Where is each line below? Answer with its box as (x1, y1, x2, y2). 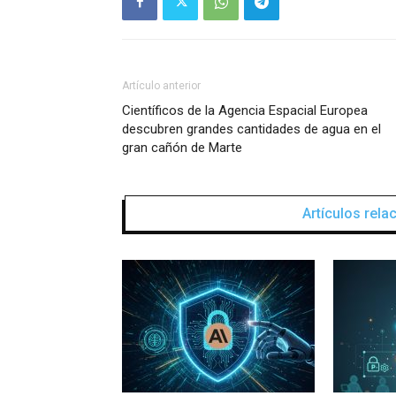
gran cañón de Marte (122, 139, 242, 156)
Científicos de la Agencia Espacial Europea (122, 102, 368, 118)
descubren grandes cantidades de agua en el (122, 120, 381, 137)
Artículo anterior (122, 79, 201, 92)
